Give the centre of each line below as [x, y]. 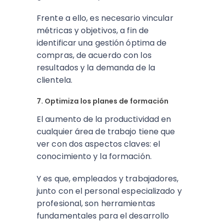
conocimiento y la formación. [94, 156]
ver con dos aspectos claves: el [99, 144]
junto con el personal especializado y [109, 191]
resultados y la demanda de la [96, 68]
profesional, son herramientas [96, 203]
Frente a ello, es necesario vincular [105, 18]
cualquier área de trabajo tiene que [106, 132]
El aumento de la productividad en [104, 119]
